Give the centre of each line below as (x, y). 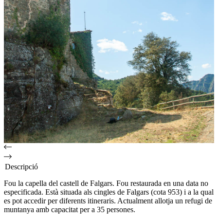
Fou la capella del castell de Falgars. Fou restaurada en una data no (106, 183)
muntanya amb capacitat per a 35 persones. (70, 209)
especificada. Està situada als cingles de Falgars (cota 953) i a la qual (109, 192)
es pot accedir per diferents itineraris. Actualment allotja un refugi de (108, 201)
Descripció (21, 167)
